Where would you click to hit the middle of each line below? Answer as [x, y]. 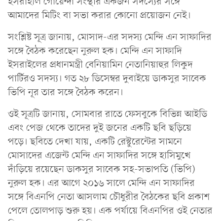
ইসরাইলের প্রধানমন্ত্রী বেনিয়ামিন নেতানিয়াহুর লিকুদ [100, 65]
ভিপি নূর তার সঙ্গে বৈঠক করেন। [66, 92]
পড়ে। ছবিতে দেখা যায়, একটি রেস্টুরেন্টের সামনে [95, 142]
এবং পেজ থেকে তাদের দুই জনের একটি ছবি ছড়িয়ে [100, 128]
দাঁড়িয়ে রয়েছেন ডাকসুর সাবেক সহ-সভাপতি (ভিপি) [102, 169]
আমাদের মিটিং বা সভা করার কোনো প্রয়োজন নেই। [99, 16]
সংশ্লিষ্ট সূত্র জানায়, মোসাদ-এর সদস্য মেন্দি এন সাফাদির [110, 37]
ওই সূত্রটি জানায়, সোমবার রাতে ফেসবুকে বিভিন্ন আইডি [108, 114]
